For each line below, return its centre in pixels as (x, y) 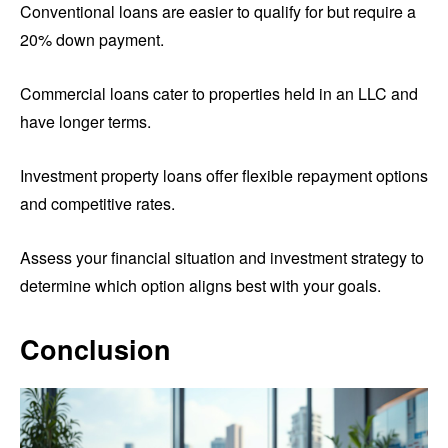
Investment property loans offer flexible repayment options (224, 176)
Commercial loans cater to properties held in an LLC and (219, 94)
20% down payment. (92, 40)
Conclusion (95, 349)
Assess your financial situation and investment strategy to (222, 258)
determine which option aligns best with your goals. (200, 286)
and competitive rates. (97, 204)
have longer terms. (85, 122)
